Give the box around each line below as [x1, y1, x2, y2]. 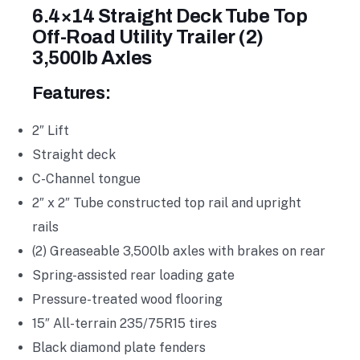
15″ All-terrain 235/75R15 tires [32, 315, 217, 331]
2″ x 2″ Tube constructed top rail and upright [32, 194, 301, 211]
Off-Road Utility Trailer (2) [32, 26, 264, 47]
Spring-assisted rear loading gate [32, 267, 235, 283]
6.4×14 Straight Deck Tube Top [32, 5, 308, 27]
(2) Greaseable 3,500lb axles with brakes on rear [32, 243, 325, 259]
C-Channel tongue [32, 170, 141, 186]
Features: [32, 83, 111, 103]
